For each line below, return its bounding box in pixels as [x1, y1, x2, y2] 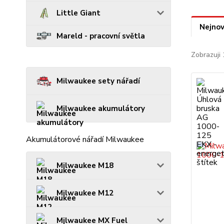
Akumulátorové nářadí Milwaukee [26, 133, 144, 145]
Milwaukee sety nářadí [56, 75, 140, 86]
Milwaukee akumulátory [56, 103, 145, 113]
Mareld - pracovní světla [56, 30, 145, 41]
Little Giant [56, 8, 100, 18]
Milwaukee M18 [56, 160, 113, 170]
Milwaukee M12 [56, 187, 113, 198]
